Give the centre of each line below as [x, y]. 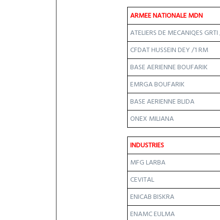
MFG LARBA [148, 163]
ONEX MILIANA [152, 119]
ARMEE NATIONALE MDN [166, 16]
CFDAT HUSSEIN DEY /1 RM [169, 50]
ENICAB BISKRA [152, 197]
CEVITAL [142, 180]
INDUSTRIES [147, 145]
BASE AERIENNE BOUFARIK [169, 67]
